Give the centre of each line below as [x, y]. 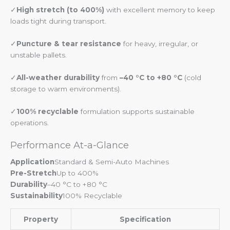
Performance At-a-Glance [70, 145]
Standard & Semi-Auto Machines [112, 161]
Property [41, 219]
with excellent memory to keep [160, 10]
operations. [30, 122]
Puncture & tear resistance [69, 44]
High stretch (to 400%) [60, 10]
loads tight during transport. [58, 21]
